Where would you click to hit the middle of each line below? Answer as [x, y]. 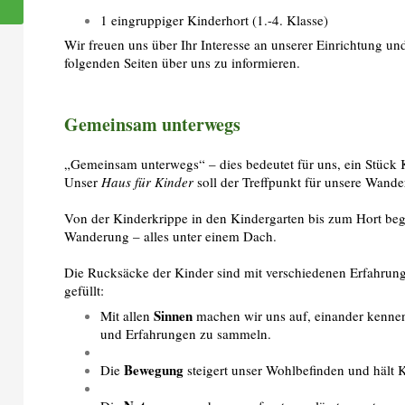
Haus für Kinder [148, 182]
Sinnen [174, 315]
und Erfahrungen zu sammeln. [186, 333]
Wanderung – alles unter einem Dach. [171, 236]
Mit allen [127, 315]
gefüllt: [85, 290]
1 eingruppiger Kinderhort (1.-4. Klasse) [215, 19]
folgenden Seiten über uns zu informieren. [183, 62]
